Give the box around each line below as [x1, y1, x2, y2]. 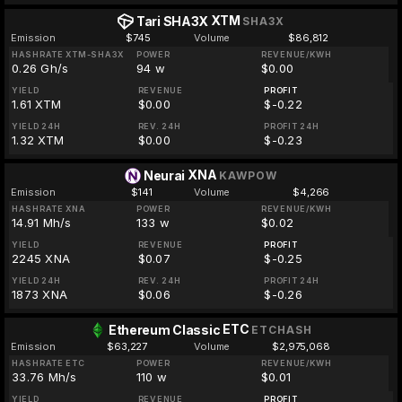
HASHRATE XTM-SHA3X [12, 49, 124, 59]
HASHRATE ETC [12, 358, 85, 368]
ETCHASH [251, 323, 313, 336]
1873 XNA [12, 287, 68, 301]
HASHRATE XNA [12, 204, 86, 214]
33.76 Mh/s [12, 370, 77, 384]
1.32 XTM [12, 133, 65, 147]
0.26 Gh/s [12, 61, 69, 75]
